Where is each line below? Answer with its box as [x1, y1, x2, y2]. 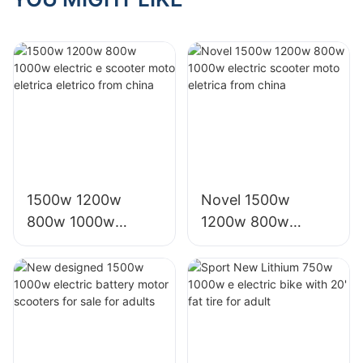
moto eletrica [27, 257, 117, 275]
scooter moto [200, 257, 294, 275]
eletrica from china [200, 279, 330, 297]
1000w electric [200, 235, 301, 253]
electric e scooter [27, 235, 146, 253]
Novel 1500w [200, 191, 290, 209]
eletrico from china [27, 279, 156, 297]
